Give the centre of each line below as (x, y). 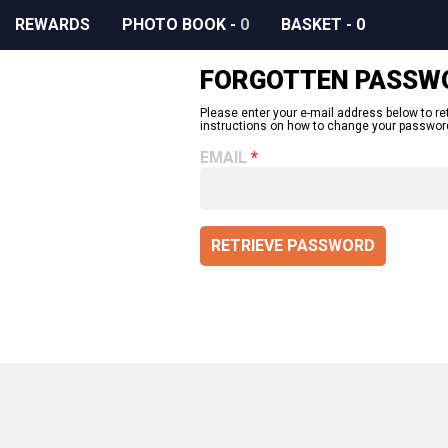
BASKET (311, 24)
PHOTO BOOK (174, 24)
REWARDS (52, 24)
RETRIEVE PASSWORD (293, 245)
